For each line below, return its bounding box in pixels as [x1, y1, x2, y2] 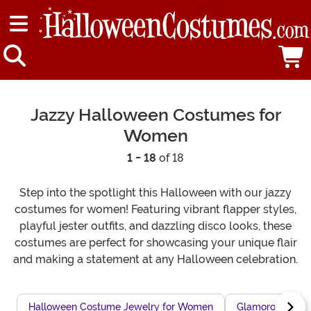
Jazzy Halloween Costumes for [30, 105, 281, 126]
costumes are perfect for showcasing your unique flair [14, 236, 297, 250]
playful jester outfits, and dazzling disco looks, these [19, 219, 292, 233]
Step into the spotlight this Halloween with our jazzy [19, 186, 292, 200]
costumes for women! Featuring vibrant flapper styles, [15, 203, 296, 217]
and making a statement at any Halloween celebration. [13, 253, 298, 267]
